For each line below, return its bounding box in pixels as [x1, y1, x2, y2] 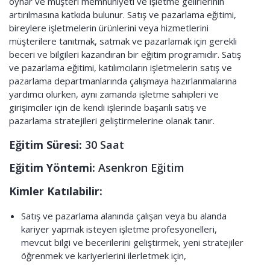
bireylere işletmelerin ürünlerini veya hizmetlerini [9, 22, 209, 34]
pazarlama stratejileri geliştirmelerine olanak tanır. [9, 115, 215, 127]
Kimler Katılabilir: [9, 184, 102, 198]
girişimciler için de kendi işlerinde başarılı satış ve [9, 101, 207, 113]
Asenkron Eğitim [98, 160, 184, 175]
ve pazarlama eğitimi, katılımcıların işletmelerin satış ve [9, 61, 232, 74]
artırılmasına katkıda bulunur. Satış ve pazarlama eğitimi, [9, 8, 236, 20]
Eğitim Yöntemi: [9, 160, 98, 175]
